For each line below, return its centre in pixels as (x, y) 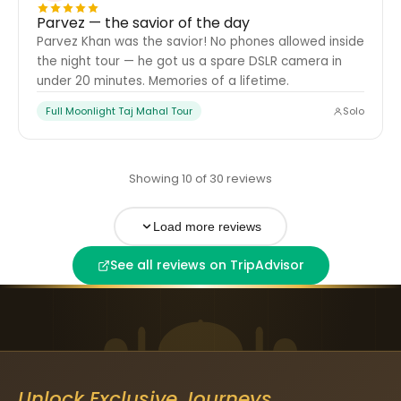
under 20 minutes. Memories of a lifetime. (163, 81)
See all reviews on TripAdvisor (207, 265)
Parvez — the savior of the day (143, 23)
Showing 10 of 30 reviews (200, 179)
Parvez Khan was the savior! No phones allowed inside (200, 42)
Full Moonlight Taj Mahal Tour (119, 111)
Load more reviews (207, 226)
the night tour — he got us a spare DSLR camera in (189, 61)
